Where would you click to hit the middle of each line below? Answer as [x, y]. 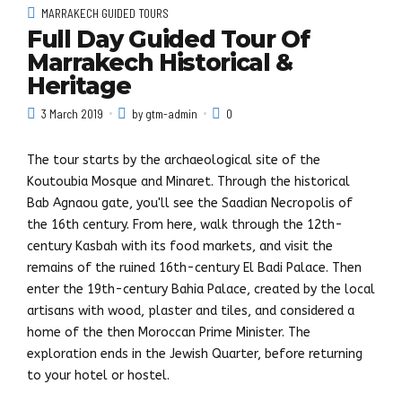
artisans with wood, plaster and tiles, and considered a [191, 310]
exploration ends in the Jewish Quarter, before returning [195, 354]
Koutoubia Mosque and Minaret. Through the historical [188, 181]
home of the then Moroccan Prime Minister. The [169, 332]
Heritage [79, 87]
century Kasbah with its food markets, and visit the [180, 246]
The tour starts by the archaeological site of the [174, 160]
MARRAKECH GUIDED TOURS [105, 13]
